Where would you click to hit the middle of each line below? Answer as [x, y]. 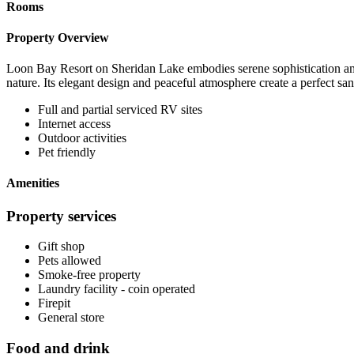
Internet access [74, 124]
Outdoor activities [82, 138]
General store [71, 318]
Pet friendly [67, 153]
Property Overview [58, 37]
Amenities [33, 183]
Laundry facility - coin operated [117, 289]
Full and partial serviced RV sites [120, 110]
